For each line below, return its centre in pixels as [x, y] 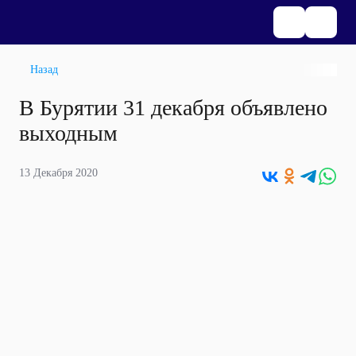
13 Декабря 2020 [58, 173]
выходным [68, 133]
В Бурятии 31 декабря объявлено [173, 108]
